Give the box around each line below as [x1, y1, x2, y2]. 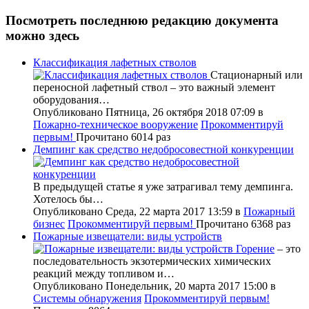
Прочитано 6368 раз [196, 217, 290, 230]
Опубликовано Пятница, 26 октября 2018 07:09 [33, 106, 258, 118]
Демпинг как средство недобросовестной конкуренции [33, 143, 294, 155]
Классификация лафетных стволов [33, 56, 197, 68]
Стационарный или [210, 68, 303, 81]
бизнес [33, 217, 65, 230]
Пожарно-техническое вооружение [33, 118, 198, 130]
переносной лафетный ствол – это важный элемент [33, 81, 275, 93]
